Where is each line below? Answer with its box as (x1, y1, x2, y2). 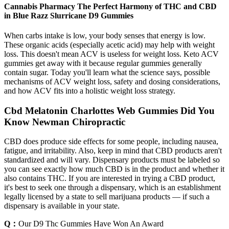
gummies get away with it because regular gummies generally (4, 58, 202, 67)
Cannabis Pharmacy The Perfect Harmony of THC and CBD (4, 2, 217, 11)
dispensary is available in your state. (4, 201, 120, 211)
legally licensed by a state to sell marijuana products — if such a (4, 192, 210, 201)
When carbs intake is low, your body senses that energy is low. (4, 31, 205, 40)
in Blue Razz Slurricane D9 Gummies (4, 11, 133, 20)
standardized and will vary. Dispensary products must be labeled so (4, 155, 220, 165)
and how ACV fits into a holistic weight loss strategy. (4, 86, 175, 95)
